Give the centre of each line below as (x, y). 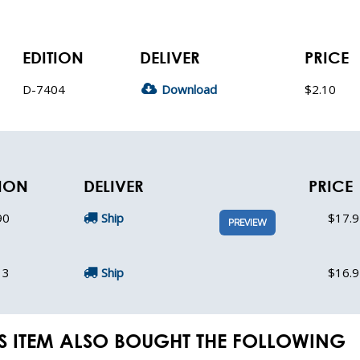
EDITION (53, 57)
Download (190, 89)
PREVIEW (247, 223)
